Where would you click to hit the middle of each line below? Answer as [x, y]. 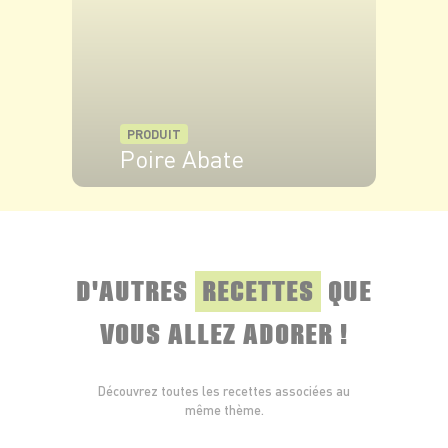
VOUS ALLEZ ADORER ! [224, 332]
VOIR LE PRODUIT [184, 206]
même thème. [224, 410]
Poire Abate [182, 159]
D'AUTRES [135, 289]
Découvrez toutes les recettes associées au [224, 391]
